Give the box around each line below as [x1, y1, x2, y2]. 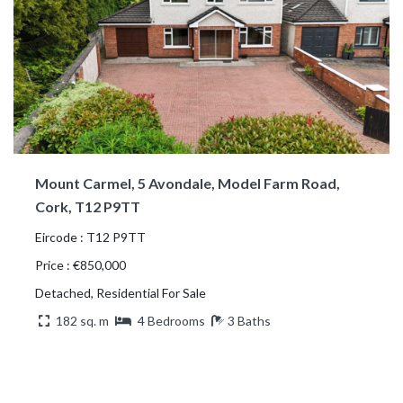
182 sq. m [53, 312, 112, 328]
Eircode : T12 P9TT [35, 228, 146, 245]
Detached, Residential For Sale [35, 284, 206, 300]
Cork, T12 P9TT [35, 197, 140, 215]
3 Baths [228, 312, 271, 328]
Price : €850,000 [35, 256, 126, 273]
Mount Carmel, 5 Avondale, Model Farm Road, [35, 174, 340, 192]
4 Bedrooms [138, 312, 205, 328]
